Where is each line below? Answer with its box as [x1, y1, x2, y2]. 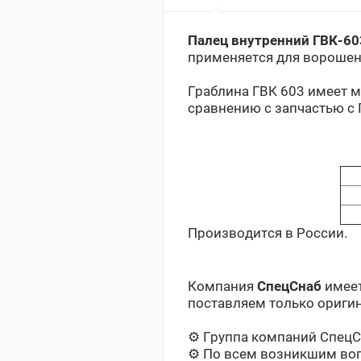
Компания [188, 278, 257, 295]
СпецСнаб [257, 278, 322, 295]
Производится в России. [188, 225, 347, 242]
